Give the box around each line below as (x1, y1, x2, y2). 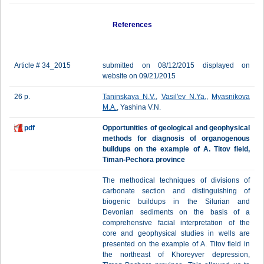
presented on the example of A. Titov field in (103, 240, 250, 248)
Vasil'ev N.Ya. (161, 93, 206, 101)
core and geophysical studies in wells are (103, 229, 250, 237)
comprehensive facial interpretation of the (103, 219, 250, 227)
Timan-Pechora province (103, 156, 185, 164)
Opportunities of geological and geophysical (103, 124, 250, 132)
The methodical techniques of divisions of (103, 176, 250, 184)
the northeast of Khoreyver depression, (103, 250, 250, 259)
